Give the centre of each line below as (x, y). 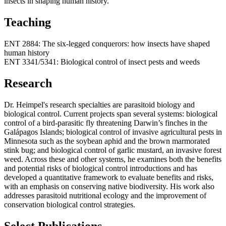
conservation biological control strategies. (71, 205)
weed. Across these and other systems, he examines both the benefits (113, 159)
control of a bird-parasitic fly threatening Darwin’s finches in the (106, 123)
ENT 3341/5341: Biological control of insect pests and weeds (102, 62)
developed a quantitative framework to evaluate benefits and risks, (109, 178)
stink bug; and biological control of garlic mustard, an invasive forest (113, 150)
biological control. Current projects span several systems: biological (111, 114)
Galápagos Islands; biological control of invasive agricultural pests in (113, 132)
